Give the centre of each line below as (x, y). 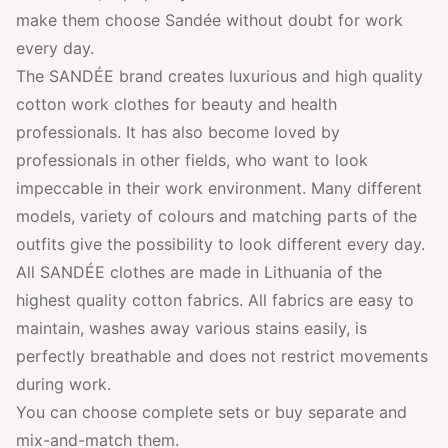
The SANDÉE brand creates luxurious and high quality (219, 76)
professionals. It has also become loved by (178, 132)
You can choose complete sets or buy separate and (211, 412)
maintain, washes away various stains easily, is (191, 328)
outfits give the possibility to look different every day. (220, 244)
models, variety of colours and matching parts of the (216, 216)
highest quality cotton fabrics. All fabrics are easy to (215, 300)
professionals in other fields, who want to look (192, 160)
